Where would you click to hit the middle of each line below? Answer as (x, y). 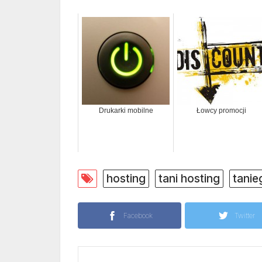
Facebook (138, 216)
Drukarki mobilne (126, 111)
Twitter (245, 216)
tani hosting (189, 179)
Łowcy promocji (221, 111)
